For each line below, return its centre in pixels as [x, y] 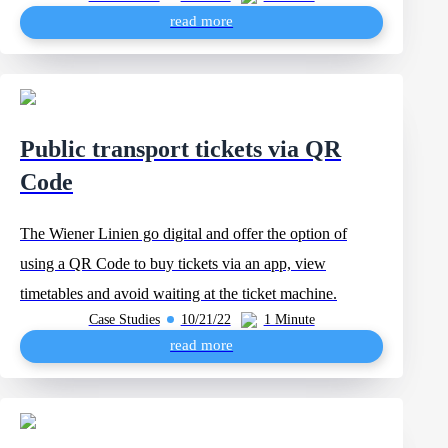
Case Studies [124, 319]
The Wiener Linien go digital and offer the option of [183, 233]
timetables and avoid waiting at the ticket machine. [178, 293]
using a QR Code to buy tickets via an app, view [173, 263]
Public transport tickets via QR [180, 149]
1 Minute [289, 319]
